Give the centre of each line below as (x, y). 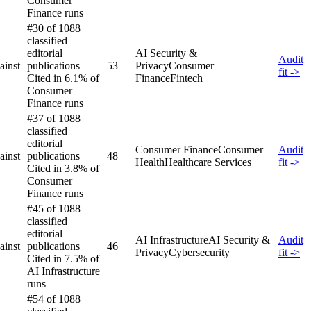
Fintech (186, 78)
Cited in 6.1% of (63, 78)
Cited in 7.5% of (63, 258)
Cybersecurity (199, 252)
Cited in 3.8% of (63, 168)
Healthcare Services (208, 162)
